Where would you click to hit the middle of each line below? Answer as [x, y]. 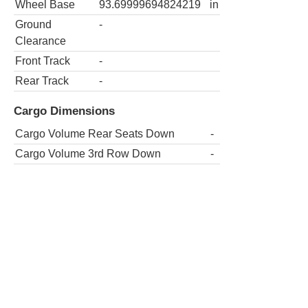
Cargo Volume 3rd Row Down [88, 154]
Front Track [43, 60]
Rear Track [42, 80]
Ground [33, 24]
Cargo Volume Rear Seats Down [95, 134]
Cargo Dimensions [64, 111]
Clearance [41, 41]
